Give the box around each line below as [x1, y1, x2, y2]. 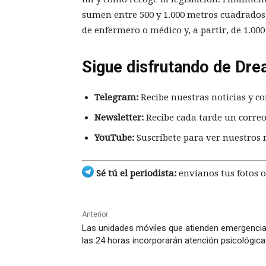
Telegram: [94, 91, 138, 103]
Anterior [82, 210, 108, 219]
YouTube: [94, 132, 134, 143]
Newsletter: [94, 112, 144, 123]
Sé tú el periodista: [94, 168, 176, 179]
